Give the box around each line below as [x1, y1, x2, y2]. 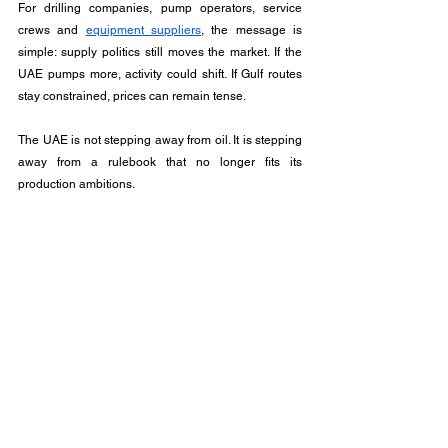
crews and [18, 23, 86, 37]
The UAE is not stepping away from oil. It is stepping [18, 133, 302, 147]
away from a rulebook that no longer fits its [18, 155, 302, 169]
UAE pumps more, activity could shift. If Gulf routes [18, 67, 302, 81]
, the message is [201, 23, 303, 37]
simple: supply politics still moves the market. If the [18, 45, 302, 59]
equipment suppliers [85, 23, 202, 37]
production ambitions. [18, 177, 138, 191]
